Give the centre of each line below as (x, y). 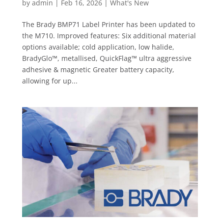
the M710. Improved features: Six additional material (109, 35)
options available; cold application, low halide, (98, 47)
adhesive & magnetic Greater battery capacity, (98, 69)
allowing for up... (50, 81)
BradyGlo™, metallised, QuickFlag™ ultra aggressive (107, 58)
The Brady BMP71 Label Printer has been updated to (108, 24)
